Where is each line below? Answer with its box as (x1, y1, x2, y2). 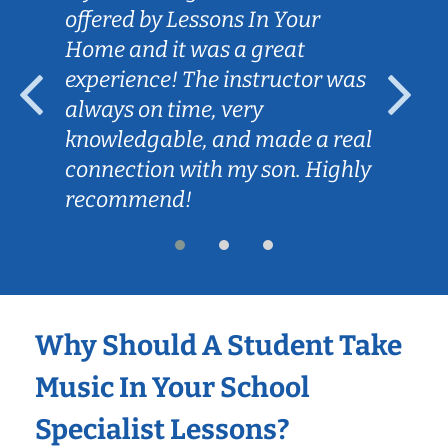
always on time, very (65, 95, 263, 123)
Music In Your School (35, 370, 310, 404)
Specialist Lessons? (35, 412, 290, 446)
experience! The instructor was (65, 65, 366, 93)
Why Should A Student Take (35, 328, 402, 362)
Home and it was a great (65, 35, 305, 63)
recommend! (65, 185, 192, 213)
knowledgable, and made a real (65, 125, 372, 153)
